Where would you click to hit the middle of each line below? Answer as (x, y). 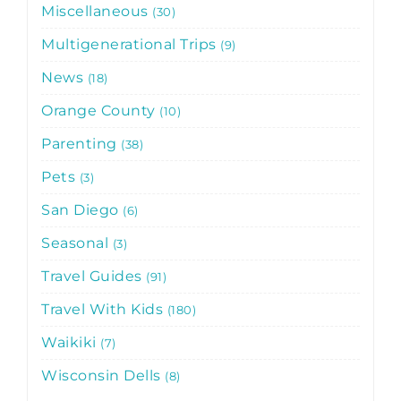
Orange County (100, 110)
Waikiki (71, 342)
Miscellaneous (97, 11)
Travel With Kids (104, 309)
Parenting (81, 143)
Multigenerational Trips (131, 44)
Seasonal (77, 243)
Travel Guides (94, 276)
